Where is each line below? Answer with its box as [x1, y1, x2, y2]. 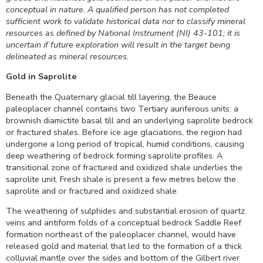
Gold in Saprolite [6, 70, 77, 83]
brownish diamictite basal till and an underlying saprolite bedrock [6, 114, 253, 126]
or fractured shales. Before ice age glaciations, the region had [6, 126, 242, 138]
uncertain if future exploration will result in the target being [6, 38, 230, 50]
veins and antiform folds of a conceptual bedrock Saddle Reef [6, 217, 241, 228]
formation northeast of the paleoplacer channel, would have [6, 228, 236, 240]
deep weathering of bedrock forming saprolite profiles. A [6, 149, 222, 161]
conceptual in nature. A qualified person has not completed [6, 3, 229, 15]
